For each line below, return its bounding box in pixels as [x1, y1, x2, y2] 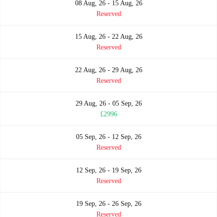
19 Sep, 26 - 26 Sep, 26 [76, 200, 141, 207]
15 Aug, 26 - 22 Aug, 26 [75, 32, 142, 40]
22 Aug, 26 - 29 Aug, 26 [75, 66, 142, 74]
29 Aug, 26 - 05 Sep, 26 [75, 99, 142, 107]
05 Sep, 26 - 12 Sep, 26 [76, 133, 141, 140]
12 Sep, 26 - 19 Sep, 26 [76, 166, 141, 174]
